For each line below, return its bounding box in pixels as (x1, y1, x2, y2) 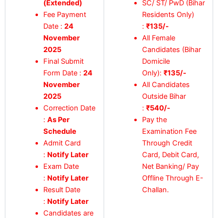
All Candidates (142, 80, 190, 89)
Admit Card (43, 138, 81, 147)
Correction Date (43, 103, 96, 112)
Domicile (142, 56, 170, 66)
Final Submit (43, 56, 84, 66)
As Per (47, 115, 70, 124)
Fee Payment (43, 10, 87, 19)
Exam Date (43, 162, 79, 171)
